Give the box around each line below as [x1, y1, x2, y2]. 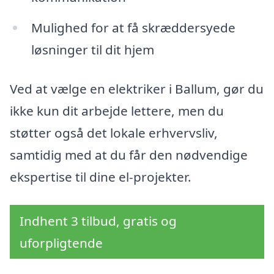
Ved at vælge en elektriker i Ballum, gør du [10, 80, 264, 98]
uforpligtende [20, 234, 103, 251]
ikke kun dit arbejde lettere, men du [10, 102, 224, 120]
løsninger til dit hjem [31, 41, 154, 59]
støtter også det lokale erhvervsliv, [10, 124, 218, 142]
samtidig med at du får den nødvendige [10, 146, 248, 164]
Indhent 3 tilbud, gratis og [20, 212, 177, 229]
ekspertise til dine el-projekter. [10, 168, 191, 186]
